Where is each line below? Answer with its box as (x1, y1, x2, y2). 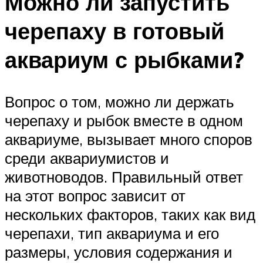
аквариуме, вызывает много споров (5, 130, 252, 149)
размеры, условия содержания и (5, 242, 232, 262)
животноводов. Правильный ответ (5, 167, 243, 187)
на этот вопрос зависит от (5, 186, 186, 205)
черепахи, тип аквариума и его (5, 224, 219, 243)
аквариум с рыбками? (5, 45, 244, 74)
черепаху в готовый (5, 16, 224, 45)
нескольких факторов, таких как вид (5, 205, 255, 224)
